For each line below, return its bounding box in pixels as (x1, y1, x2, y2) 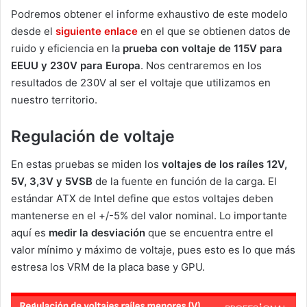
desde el (11, 25, 56, 38)
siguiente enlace (56, 25, 138, 38)
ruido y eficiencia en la (11, 42, 123, 56)
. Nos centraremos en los (140, 59, 262, 73)
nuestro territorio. (11, 93, 97, 107)
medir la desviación (49, 225, 145, 239)
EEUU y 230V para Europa (11, 59, 140, 73)
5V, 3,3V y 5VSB (11, 174, 93, 188)
